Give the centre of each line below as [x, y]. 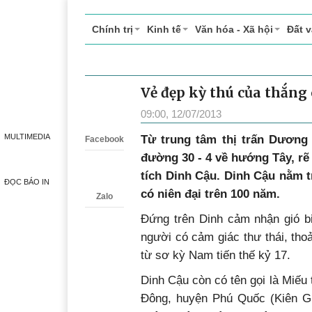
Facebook [104, 139]
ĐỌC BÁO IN [27, 182]
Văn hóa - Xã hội [234, 29]
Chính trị [112, 29]
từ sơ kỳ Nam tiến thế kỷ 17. [216, 255]
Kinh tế [164, 29]
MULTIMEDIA [27, 136]
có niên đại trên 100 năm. [210, 194]
